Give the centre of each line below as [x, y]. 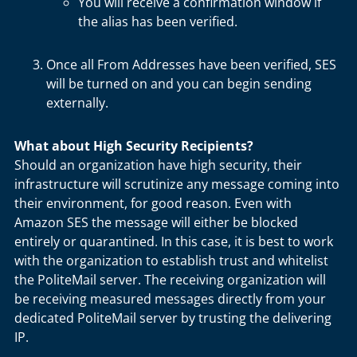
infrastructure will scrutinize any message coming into [177, 184]
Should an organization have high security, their [158, 165]
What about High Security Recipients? [134, 146]
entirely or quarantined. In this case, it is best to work [174, 241]
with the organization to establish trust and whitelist [171, 261]
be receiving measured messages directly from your [170, 299]
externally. [77, 103]
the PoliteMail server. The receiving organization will [170, 280]
